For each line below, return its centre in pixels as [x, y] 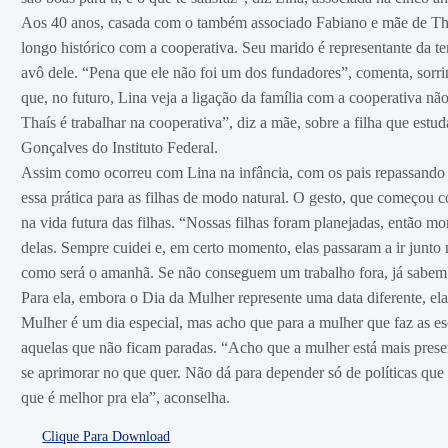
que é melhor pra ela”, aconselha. [125, 397]
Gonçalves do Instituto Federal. [119, 147]
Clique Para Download [106, 436]
